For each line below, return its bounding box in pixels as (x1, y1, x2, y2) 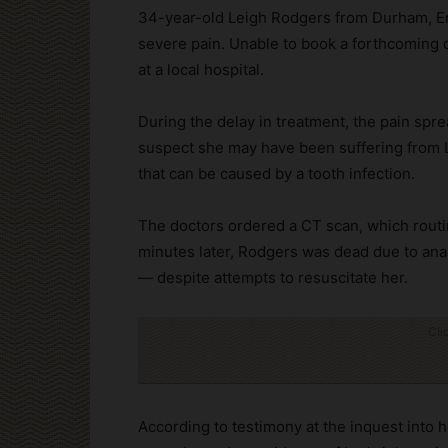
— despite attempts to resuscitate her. (138, 267, 408, 287)
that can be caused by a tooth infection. (138, 163, 415, 183)
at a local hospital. (138, 59, 264, 79)
